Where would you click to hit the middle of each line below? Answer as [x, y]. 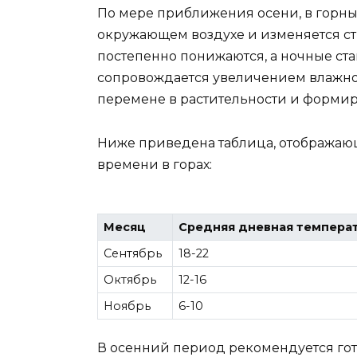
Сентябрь [133, 254]
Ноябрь [127, 306]
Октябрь [130, 280]
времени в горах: [155, 164]
